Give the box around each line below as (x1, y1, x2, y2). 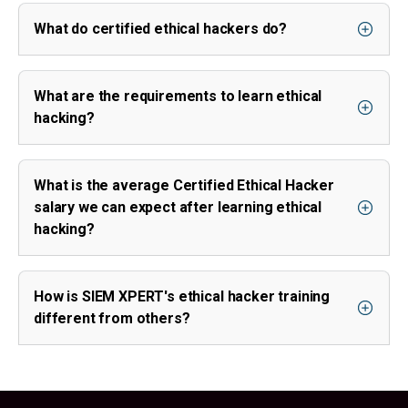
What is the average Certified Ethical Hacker (34, 177, 334, 195)
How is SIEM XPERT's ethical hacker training (34, 288, 331, 306)
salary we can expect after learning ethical (34, 199, 322, 217)
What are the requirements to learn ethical (34, 87, 322, 106)
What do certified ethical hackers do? (34, 20, 288, 38)
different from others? (34, 310, 190, 328)
